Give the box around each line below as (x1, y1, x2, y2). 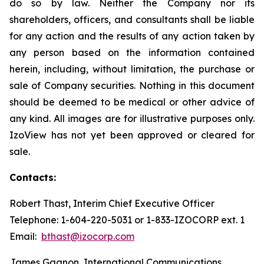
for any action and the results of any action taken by (9, 30, 255, 42)
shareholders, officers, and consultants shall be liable (9, 14, 255, 25)
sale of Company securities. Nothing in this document (9, 80, 255, 91)
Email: (9, 230, 41, 242)
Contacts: (9, 171, 56, 183)
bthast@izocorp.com (41, 230, 134, 242)
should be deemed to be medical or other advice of (9, 96, 255, 108)
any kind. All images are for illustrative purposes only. (9, 113, 255, 124)
